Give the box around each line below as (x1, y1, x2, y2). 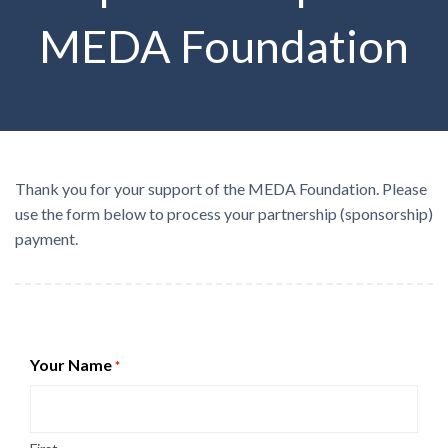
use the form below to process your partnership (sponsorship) (15, 204, 433, 223)
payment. (15, 229, 78, 248)
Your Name (30, 355, 112, 374)
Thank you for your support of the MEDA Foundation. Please (15, 179, 427, 198)
